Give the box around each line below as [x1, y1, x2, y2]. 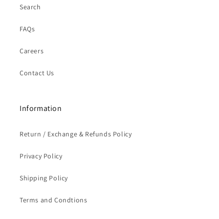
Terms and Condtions [20, 196, 88, 204]
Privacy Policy [20, 152, 63, 160]
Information [20, 103, 62, 113]
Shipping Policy [20, 174, 68, 182]
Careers [20, 46, 44, 55]
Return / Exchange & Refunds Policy [20, 130, 132, 138]
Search [20, 2, 41, 11]
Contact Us [20, 68, 54, 77]
